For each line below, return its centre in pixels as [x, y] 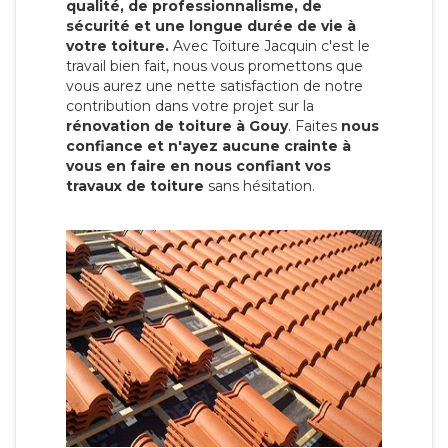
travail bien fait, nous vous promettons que [214, 65]
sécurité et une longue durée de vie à [211, 25]
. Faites [314, 125]
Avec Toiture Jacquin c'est [263, 45]
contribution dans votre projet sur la [190, 105]
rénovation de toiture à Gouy [177, 125]
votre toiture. [117, 45]
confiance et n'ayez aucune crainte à [208, 145]
